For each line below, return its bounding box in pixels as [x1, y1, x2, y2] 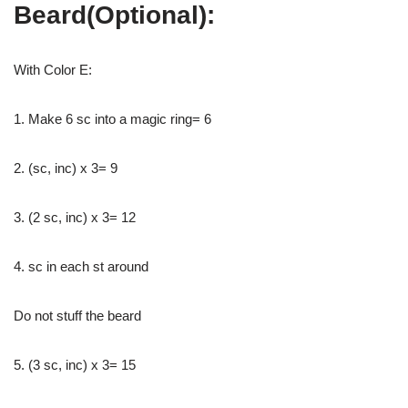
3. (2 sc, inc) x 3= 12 [14, 209, 136, 225]
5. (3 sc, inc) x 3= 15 [14, 356, 136, 372]
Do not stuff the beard [14, 307, 141, 323]
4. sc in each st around [14, 258, 148, 274]
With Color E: [14, 61, 92, 77]
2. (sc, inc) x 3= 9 [14, 159, 117, 176]
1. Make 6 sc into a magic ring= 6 [14, 110, 211, 127]
